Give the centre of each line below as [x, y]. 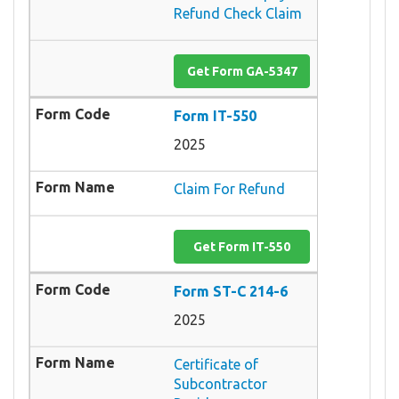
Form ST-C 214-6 [231, 291]
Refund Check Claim [238, 13]
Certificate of [216, 364]
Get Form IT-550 [242, 246]
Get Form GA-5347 [242, 71]
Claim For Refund [229, 188]
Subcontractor [220, 383]
